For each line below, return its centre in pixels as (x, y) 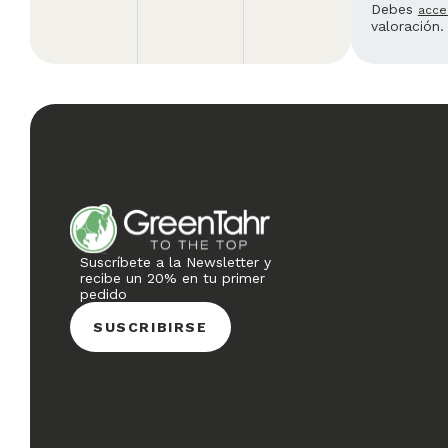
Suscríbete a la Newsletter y (175, 261)
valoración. (407, 25)
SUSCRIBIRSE (150, 326)
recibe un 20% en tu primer (172, 277)
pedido (103, 293)
